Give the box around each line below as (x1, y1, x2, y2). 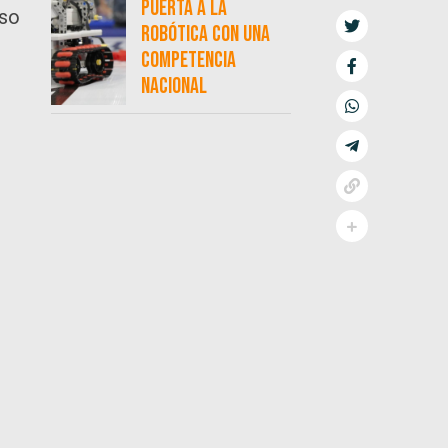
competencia (140, 47, 236, 75)
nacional (140, 73, 207, 101)
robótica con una (140, 21, 270, 49)
